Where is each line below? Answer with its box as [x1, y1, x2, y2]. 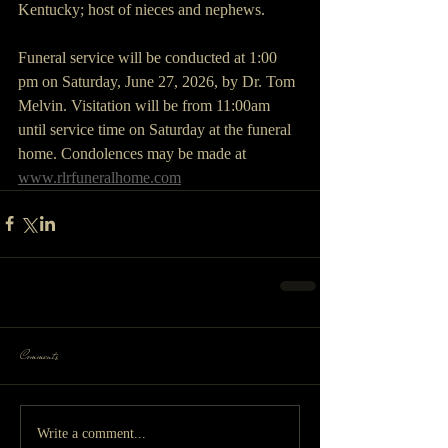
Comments [20, 346, 58, 365]
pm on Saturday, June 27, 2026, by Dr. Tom [18, 72, 299, 90]
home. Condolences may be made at [18, 144, 250, 162]
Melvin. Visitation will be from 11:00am [18, 96, 274, 114]
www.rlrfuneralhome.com [18, 168, 181, 186]
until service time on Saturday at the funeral [18, 120, 295, 138]
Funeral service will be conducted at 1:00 [18, 48, 281, 66]
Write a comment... [37, 426, 146, 442]
